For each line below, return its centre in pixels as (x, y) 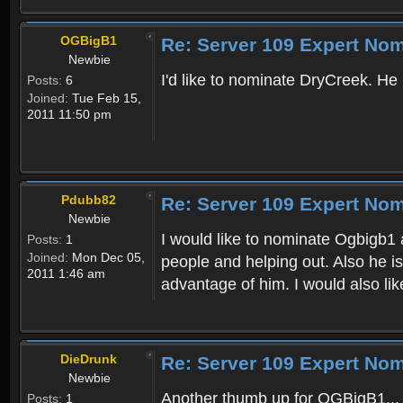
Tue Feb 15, (105, 99)
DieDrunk (89, 359)
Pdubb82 (89, 200)
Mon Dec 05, (107, 258)
